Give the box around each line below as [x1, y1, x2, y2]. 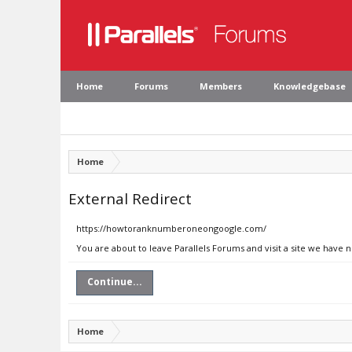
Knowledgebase [273, 80, 346, 92]
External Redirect [68, 189, 192, 208]
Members [200, 80, 242, 92]
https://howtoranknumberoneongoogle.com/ [76, 222, 266, 234]
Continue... [87, 275, 142, 288]
